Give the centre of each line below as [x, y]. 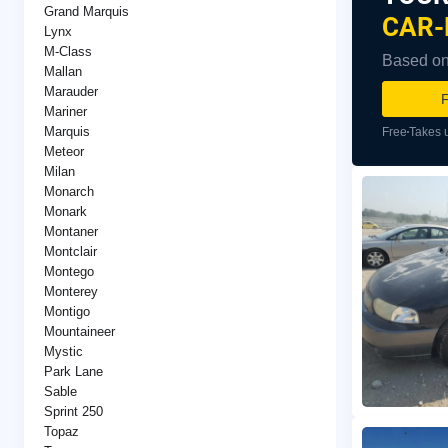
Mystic [63, 351]
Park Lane [73, 371]
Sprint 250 [73, 411]
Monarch [69, 191]
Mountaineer [79, 331]
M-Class [68, 51]
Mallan [63, 71]
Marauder [71, 91]
